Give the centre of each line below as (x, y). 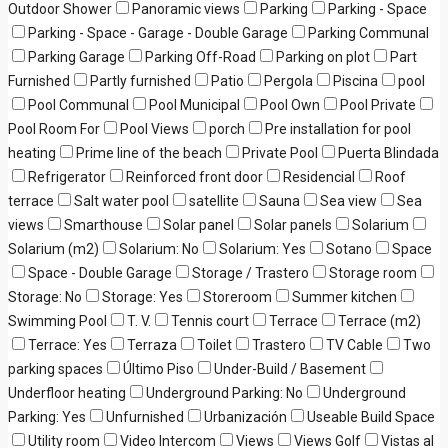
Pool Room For (54, 129)
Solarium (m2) (53, 249)
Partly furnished (140, 81)
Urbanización (245, 417)
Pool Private (378, 105)
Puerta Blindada (388, 153)
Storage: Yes (142, 297)
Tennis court (210, 321)
